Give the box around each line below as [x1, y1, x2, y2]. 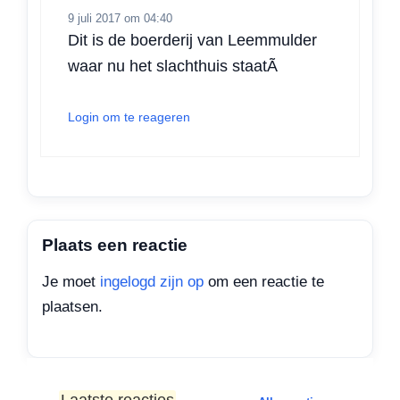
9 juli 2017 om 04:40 [68, 11, 172, 25]
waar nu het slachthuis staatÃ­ [68, 56, 278, 75]
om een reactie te [204, 273, 324, 291]
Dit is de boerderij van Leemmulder [68, 30, 317, 49]
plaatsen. [42, 298, 103, 316]
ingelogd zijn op [100, 273, 204, 291]
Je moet [42, 273, 100, 291]
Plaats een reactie [42, 236, 187, 255]
